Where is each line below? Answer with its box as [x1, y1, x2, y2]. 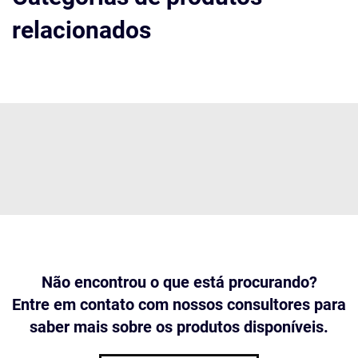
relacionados [12, 16, 151, 44]
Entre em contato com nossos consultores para [12, 295, 346, 314]
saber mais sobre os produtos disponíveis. [30, 317, 328, 336]
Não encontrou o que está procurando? [41, 272, 317, 292]
